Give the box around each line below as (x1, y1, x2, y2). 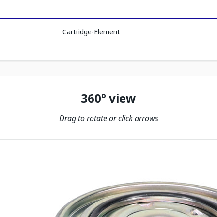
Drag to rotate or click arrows (59, 113, 158, 124)
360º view (81, 90, 136, 106)
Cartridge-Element (62, 27, 121, 36)
